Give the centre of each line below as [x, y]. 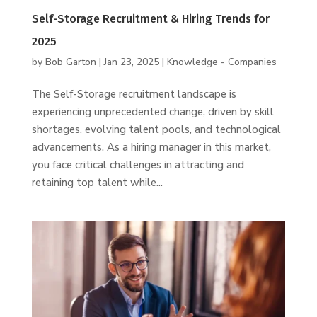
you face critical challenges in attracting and [138, 165]
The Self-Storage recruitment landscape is [134, 94]
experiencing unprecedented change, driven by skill [152, 112]
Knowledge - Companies [221, 62]
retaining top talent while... [97, 183]
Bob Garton [70, 62]
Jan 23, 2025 [131, 62]
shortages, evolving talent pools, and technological [156, 130]
